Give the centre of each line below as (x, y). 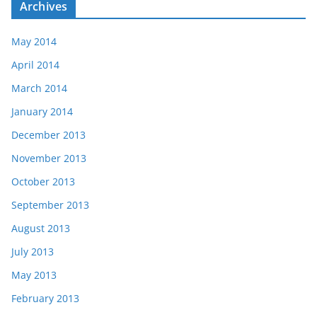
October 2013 (43, 182)
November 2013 (49, 158)
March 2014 (39, 88)
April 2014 (35, 65)
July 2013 (33, 252)
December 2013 (48, 135)
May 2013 (34, 275)
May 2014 (34, 42)
